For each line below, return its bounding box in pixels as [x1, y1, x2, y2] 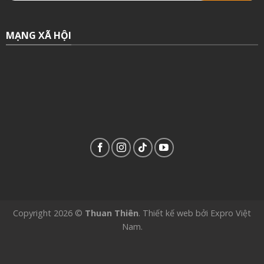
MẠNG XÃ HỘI [6, 28, 71, 42]
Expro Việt [210, 207, 251, 219]
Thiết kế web [143, 207, 193, 219]
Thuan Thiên [85, 207, 138, 219]
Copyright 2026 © [13, 207, 85, 219]
